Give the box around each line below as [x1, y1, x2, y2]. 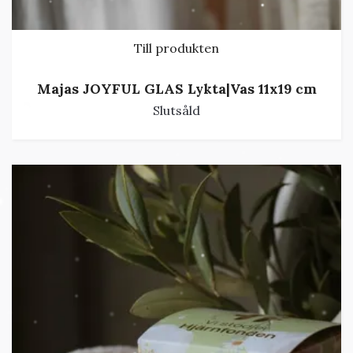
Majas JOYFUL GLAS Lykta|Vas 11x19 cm [36, 79, 317, 98]
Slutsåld [153, 102, 200, 118]
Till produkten [134, 40, 219, 57]
